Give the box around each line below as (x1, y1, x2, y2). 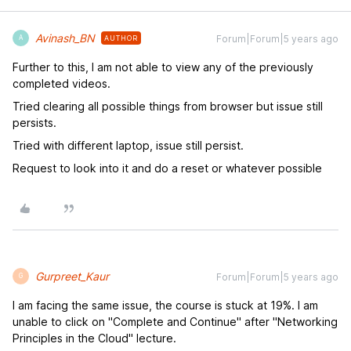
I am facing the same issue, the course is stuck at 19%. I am (13, 298, 318, 312)
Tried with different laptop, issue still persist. (13, 138, 244, 152)
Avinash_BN (35, 31, 95, 45)
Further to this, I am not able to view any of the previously (13, 60, 313, 74)
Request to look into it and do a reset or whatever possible (13, 161, 322, 175)
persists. (13, 115, 56, 129)
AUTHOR (104, 33, 138, 42)
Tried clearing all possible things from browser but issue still (13, 99, 323, 113)
